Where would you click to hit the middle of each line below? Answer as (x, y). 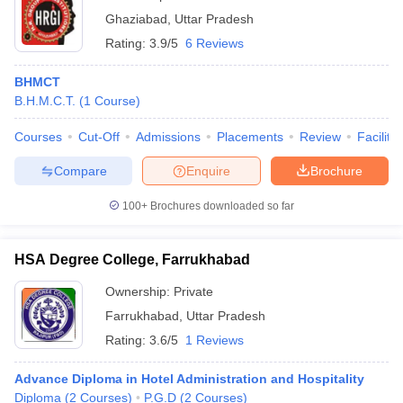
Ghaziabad (136, 19)
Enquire (208, 170)
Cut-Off (99, 137)
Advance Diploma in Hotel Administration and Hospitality (189, 379)
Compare (80, 170)
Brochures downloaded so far (221, 206)
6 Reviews (215, 43)
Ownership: (139, 291)
